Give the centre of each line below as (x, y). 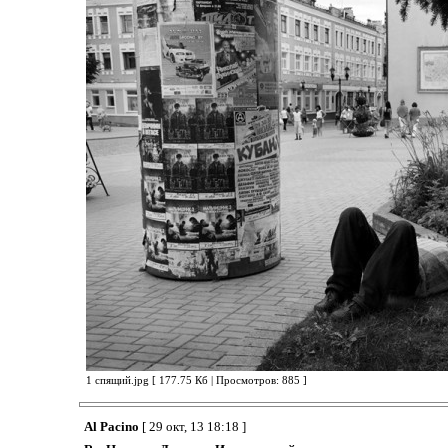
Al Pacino (111, 426)
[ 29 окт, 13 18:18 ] (192, 426)
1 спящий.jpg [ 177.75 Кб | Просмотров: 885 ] (196, 380)
